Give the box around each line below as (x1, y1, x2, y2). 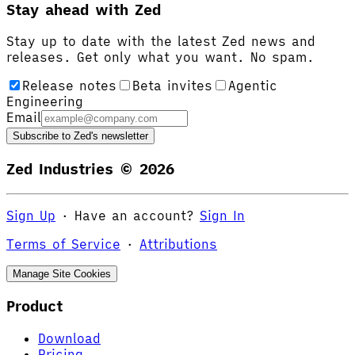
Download (38, 330, 101, 347)
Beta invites (132, 78, 212, 94)
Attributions (139, 235, 217, 252)
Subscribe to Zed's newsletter (13, 130, 148, 143)
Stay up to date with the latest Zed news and (6, 33, 315, 50)
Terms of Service (6, 235, 120, 252)
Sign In (200, 207, 245, 223)
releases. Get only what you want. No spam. (6, 49, 315, 66)
